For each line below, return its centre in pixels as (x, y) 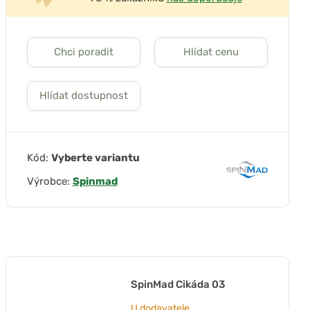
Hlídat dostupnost (83, 95)
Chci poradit (83, 52)
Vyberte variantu (95, 158)
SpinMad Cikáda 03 (177, 284)
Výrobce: (49, 181)
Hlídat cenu (211, 52)
